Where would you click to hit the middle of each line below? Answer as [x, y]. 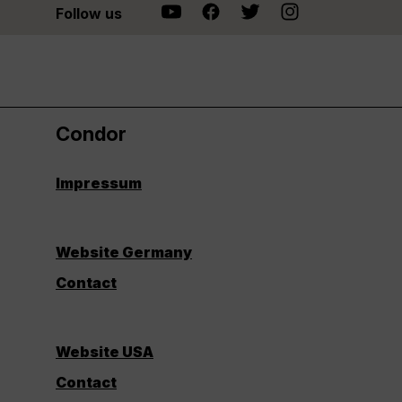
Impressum [99, 183]
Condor [91, 134]
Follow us [89, 13]
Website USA [105, 352]
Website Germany [124, 252]
